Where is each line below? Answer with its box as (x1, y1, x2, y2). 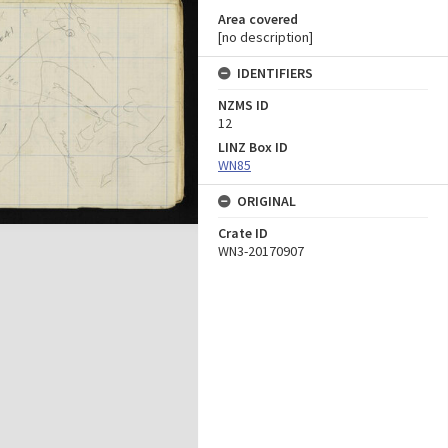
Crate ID (218, 224, 268, 242)
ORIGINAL (237, 192, 296, 210)
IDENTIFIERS (237, 64, 313, 82)
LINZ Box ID (218, 138, 288, 156)
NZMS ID (218, 96, 269, 114)
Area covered (218, 10, 298, 28)
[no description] (218, 28, 313, 46)
